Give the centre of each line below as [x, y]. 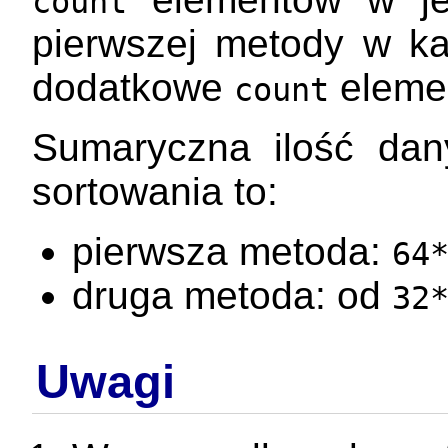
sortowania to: [155, 192]
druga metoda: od [232, 296]
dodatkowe [133, 88]
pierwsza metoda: [232, 252]
